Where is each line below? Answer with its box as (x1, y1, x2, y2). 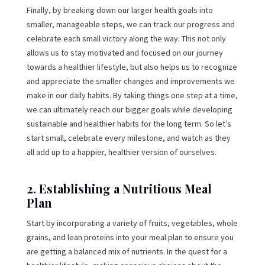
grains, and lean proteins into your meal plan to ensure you (26, 231, 234, 243)
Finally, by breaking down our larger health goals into (26, 4, 213, 15)
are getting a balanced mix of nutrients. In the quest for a (26, 245, 227, 257)
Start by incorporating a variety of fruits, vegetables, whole (26, 217, 238, 228)
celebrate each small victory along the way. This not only (26, 33, 226, 44)
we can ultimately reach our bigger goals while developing (26, 104, 232, 115)
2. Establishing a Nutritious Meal (26, 180, 212, 196)
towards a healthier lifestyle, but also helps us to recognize (26, 61, 237, 72)
